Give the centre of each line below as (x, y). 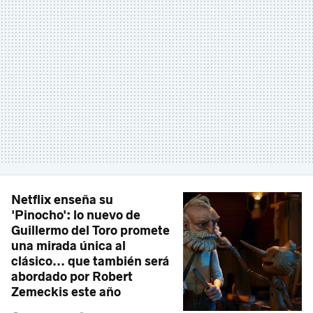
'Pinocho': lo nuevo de (76, 216)
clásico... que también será (90, 262)
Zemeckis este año (66, 292)
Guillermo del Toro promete (90, 231)
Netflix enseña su (62, 200)
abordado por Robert (72, 277)
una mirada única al (68, 246)
